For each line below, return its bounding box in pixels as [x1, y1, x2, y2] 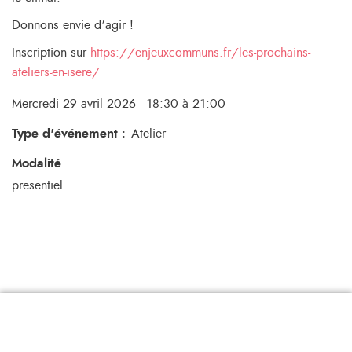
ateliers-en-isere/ [12, 65, 100, 79]
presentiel [12, 178, 63, 192]
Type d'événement [12, 126, 118, 140]
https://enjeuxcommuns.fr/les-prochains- [90, 46, 310, 59]
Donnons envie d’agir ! [12, 18, 134, 31]
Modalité [12, 156, 61, 170]
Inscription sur [12, 46, 90, 59]
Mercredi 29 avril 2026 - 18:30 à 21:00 [12, 97, 225, 110]
